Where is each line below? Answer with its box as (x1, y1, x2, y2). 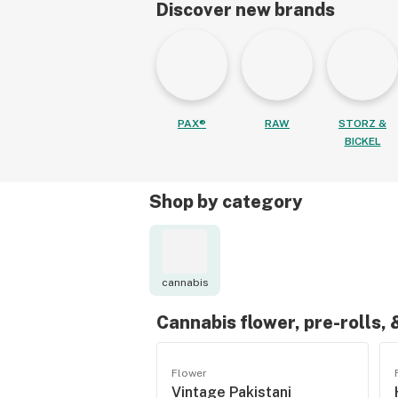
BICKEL (344, 135, 381, 147)
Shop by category (149, 191, 303, 212)
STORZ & (338, 117, 386, 130)
